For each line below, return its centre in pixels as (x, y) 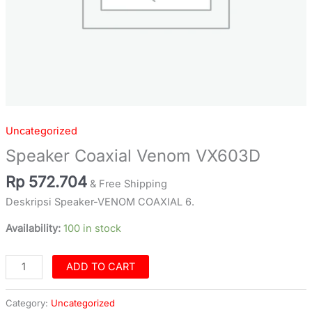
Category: (28, 303)
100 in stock (92, 229)
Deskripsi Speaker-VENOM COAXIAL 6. (100, 202)
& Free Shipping (128, 184)
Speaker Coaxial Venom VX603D (133, 155)
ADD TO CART (101, 266)
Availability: (33, 229)
